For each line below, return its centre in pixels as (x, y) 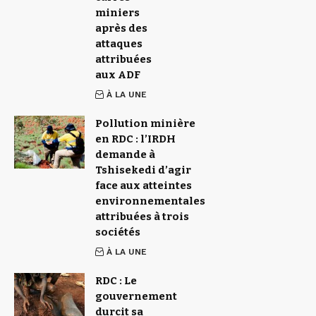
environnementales (150, 201)
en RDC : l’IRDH (135, 139)
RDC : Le (116, 281)
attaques (119, 44)
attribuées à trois (142, 217)
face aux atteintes (144, 186)
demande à (125, 155)
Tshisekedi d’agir (143, 170)
